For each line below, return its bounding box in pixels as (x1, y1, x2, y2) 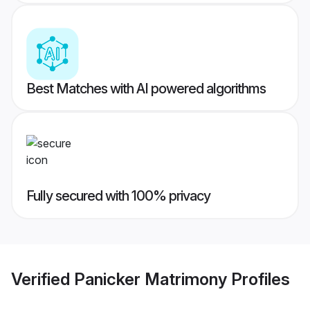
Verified (11, 268, 74, 289)
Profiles (227, 268, 290, 289)
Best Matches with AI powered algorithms (26, 80, 266, 98)
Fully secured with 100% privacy (26, 188, 210, 205)
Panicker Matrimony (74, 268, 227, 289)
